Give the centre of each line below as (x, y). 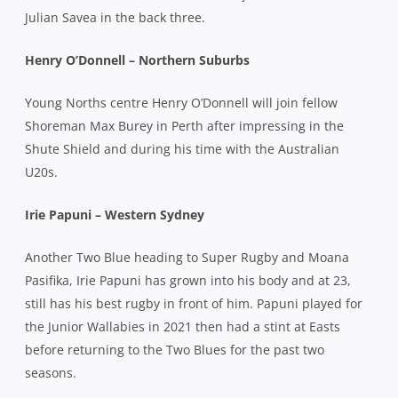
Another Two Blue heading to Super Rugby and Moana (187, 257)
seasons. (52, 372)
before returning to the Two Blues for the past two (175, 349)
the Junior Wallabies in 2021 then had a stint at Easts (183, 326)
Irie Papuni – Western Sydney (115, 214)
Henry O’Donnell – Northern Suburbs (137, 60)
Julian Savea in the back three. (117, 17)
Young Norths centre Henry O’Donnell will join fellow (181, 102)
